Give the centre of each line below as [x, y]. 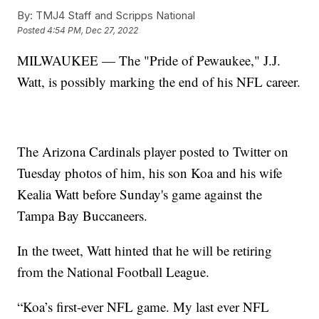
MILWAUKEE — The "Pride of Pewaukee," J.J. [149, 61]
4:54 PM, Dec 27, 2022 [93, 31]
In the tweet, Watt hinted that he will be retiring [145, 251]
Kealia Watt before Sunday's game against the [140, 194]
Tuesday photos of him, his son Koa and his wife [150, 173]
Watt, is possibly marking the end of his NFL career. [159, 82]
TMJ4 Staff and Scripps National [114, 16]
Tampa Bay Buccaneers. [83, 216]
